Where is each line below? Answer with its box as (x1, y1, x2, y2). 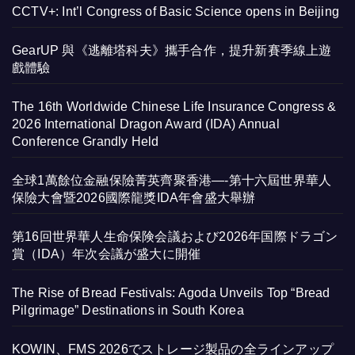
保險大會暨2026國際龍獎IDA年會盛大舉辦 (12, 191, 256, 205)
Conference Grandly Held (12, 135, 159, 149)
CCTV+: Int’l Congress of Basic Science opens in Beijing (12, 5, 339, 19)
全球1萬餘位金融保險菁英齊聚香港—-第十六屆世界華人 (12, 174, 332, 188)
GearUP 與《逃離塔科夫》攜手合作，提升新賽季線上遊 (12, 44, 332, 58)
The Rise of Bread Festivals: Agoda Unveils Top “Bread (12, 286, 330, 300)
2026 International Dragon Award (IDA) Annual (12, 117, 280, 132)
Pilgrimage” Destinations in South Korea (12, 303, 244, 318)
